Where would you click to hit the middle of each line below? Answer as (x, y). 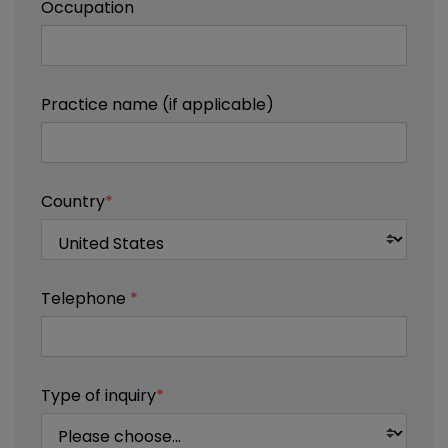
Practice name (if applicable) (157, 104)
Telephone (85, 298)
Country (72, 201)
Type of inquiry (98, 395)
